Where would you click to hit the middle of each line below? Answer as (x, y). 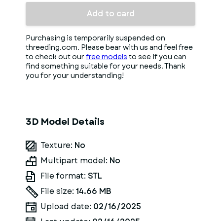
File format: (64, 176)
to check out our (56, 57)
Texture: (57, 145)
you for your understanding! (75, 75)
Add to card (110, 14)
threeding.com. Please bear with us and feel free (109, 47)
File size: (58, 191)
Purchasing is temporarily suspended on (95, 38)
